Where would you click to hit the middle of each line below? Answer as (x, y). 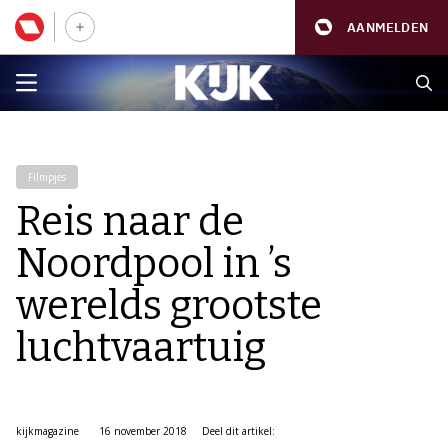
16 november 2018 (143, 431)
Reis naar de (130, 222)
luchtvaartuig (141, 348)
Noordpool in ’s (154, 264)
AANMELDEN (387, 27)
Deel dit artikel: (239, 431)
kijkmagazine (47, 431)
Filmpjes (47, 177)
